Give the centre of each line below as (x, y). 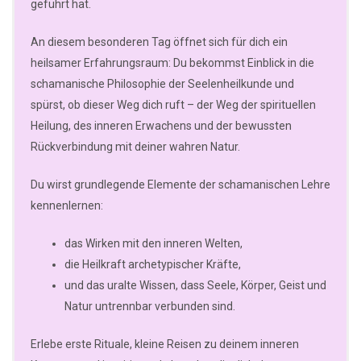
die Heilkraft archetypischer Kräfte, (153, 265)
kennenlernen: (67, 206)
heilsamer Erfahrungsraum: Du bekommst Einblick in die (172, 63)
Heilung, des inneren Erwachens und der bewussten (161, 126)
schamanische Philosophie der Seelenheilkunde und (162, 84)
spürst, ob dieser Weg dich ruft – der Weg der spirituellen (173, 105)
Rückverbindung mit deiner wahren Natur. (135, 147)
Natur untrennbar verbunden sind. (150, 307)
